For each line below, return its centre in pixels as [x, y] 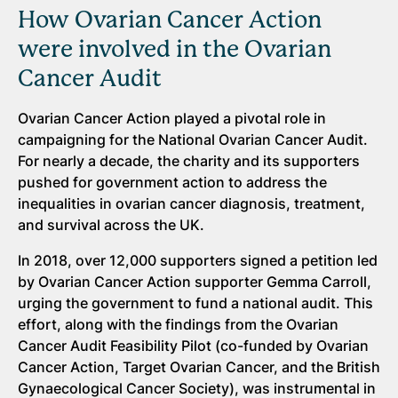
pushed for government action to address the [172, 182]
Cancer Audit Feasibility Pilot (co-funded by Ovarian [193, 345]
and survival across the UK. [111, 224]
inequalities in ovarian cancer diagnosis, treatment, [191, 203]
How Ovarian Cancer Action [170, 19]
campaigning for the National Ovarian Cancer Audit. [193, 139]
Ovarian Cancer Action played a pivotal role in [172, 118]
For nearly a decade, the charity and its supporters [189, 160]
